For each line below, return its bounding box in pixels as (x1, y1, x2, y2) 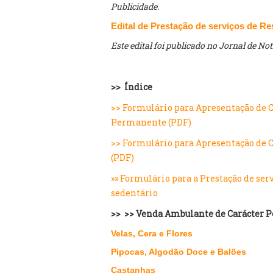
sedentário (111, 187, 158, 199)
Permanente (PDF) (111, 116, 191, 128)
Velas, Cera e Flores (111, 229, 193, 238)
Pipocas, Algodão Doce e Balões (111, 247, 246, 257)
